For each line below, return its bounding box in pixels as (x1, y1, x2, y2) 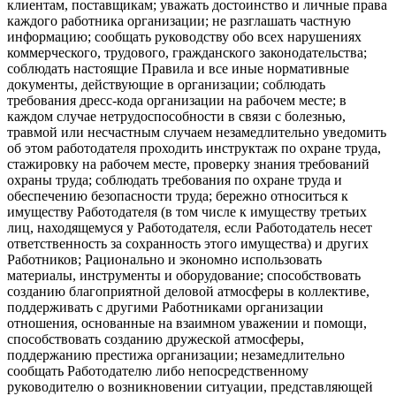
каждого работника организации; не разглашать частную (7, 13, 351, 29)
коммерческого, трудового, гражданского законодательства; (7, 45, 367, 61)
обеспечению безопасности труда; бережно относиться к (7, 188, 348, 204)
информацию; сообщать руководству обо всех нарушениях (7, 29, 362, 45)
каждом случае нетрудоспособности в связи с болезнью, (7, 109, 346, 125)
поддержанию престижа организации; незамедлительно (7, 347, 345, 363)
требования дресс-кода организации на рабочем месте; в (7, 93, 346, 109)
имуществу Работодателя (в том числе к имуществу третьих (7, 204, 367, 220)
